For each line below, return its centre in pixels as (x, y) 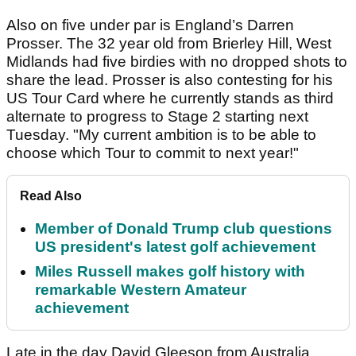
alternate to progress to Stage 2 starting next (157, 116)
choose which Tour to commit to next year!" (153, 153)
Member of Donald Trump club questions (184, 228)
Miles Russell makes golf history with (170, 271)
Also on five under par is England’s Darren (150, 25)
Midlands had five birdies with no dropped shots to (177, 61)
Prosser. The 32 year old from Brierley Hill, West (169, 43)
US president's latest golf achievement (175, 246)
